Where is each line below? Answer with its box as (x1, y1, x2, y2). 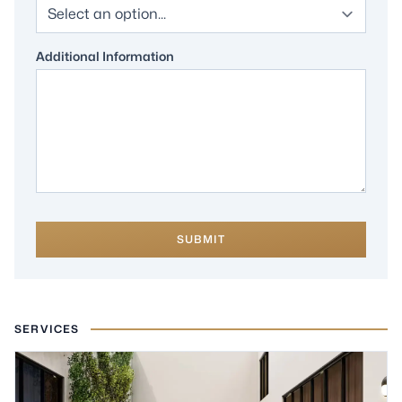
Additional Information (36, 48, 174, 64)
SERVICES (14, 322, 80, 336)
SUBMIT (176, 232, 226, 246)
